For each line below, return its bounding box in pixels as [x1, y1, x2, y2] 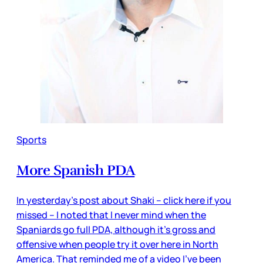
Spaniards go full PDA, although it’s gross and [16, 223, 215, 237]
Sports [16, 133, 46, 147]
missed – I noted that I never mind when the [16, 208, 206, 222]
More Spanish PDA [16, 161, 135, 180]
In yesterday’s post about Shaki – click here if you [16, 194, 231, 207]
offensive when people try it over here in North [16, 238, 218, 251]
